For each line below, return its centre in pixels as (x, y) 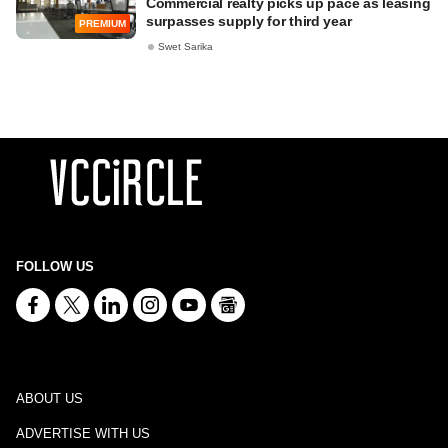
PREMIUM (102, 24)
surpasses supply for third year (249, 21)
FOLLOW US (55, 266)
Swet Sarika (185, 47)
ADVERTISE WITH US (83, 433)
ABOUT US (49, 398)
